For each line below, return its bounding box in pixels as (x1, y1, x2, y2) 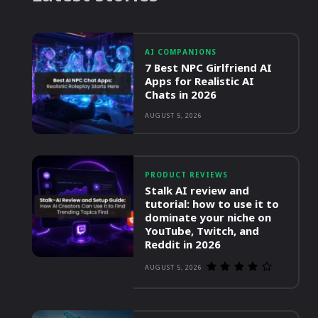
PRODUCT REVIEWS (145, 170, 229, 180)
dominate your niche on (145, 210, 272, 225)
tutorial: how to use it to (145, 197, 280, 212)
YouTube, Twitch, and (145, 224, 260, 238)
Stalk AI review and (145, 183, 250, 198)
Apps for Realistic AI (145, 74, 255, 89)
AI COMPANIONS (145, 47, 217, 57)
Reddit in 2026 (145, 237, 221, 252)
